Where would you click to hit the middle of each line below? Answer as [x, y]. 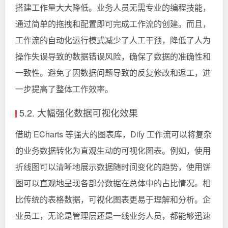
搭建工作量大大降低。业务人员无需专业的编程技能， [113, 7]
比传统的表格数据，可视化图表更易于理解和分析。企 [113, 199]
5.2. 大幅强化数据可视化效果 [79, 112]
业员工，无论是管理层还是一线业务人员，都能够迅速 [113, 215]
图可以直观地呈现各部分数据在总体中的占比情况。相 [113, 183]
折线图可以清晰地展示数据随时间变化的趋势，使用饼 [113, 166]
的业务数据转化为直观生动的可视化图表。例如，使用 [113, 150]
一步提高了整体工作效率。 [64, 89]
